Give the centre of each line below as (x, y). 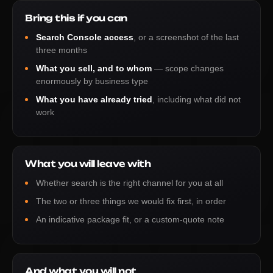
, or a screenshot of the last (186, 37)
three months (62, 50)
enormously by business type (92, 81)
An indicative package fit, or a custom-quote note (130, 219)
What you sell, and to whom (94, 68)
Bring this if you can (76, 18)
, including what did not (197, 99)
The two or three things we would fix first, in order (131, 201)
